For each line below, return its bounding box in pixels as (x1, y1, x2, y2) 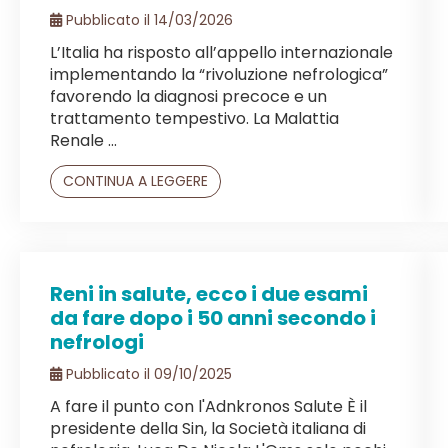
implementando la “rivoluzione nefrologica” (50, 62, 388, 86)
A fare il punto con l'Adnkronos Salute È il (50, 394, 367, 418)
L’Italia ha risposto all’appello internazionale (50, 40, 393, 64)
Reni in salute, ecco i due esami (50, 279, 368, 308)
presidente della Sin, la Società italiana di (50, 416, 366, 440)
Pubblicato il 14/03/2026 (62, 9, 233, 30)
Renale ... (50, 128, 117, 152)
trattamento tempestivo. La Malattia (50, 106, 339, 130)
